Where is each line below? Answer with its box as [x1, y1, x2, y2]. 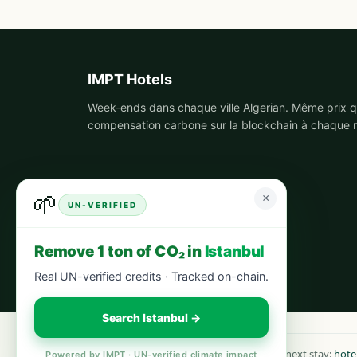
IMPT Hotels [88, 71, 172, 88]
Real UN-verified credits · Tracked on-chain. [34, 269, 269, 283]
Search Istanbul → [102, 311, 201, 324]
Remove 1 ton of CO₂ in [34, 242, 205, 261]
